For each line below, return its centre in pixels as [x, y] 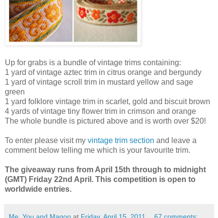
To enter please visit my [46, 140]
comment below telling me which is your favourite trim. [98, 150]
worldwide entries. [38, 189]
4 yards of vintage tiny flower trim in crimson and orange [100, 111]
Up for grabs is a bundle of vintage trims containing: [93, 62]
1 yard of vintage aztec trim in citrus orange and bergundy [103, 72]
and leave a [175, 140]
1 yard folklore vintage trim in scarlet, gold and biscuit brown [108, 101]
